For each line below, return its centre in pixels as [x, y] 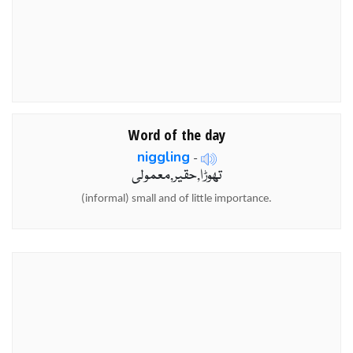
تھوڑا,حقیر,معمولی [176, 176]
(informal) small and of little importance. [176, 199]
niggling [163, 157]
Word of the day [176, 134]
